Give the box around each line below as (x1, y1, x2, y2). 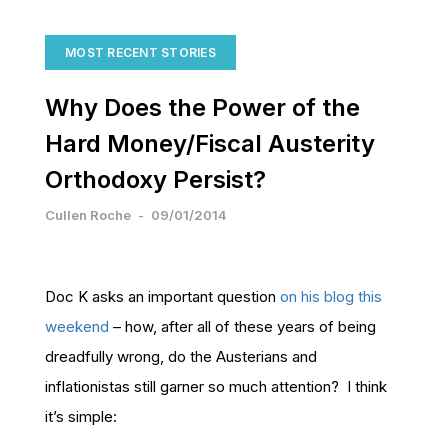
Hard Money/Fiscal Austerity (45, 129, 375, 158)
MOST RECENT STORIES (65, 45, 216, 60)
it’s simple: (45, 407, 117, 426)
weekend (45, 317, 109, 336)
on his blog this (280, 287, 382, 306)
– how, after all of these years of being (109, 317, 376, 336)
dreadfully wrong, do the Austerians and (45, 347, 317, 366)
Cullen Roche (45, 207, 131, 223)
